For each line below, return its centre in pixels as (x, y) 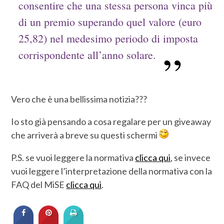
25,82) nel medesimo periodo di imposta (108, 38)
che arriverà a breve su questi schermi (85, 135)
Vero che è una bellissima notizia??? (79, 99)
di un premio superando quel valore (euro (110, 22)
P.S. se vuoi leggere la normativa (73, 157)
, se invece (191, 157)
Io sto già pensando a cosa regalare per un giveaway (111, 121)
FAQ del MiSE (39, 184)
